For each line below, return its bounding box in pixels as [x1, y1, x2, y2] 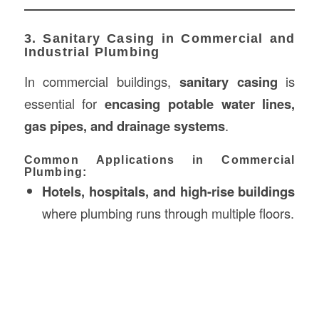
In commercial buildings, [23, 71, 179, 90]
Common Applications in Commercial [23, 153, 296, 166]
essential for [23, 93, 105, 113]
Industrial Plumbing [23, 44, 160, 59]
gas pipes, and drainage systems [23, 115, 225, 135]
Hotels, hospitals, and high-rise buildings [41, 181, 296, 201]
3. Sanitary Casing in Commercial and [23, 31, 296, 46]
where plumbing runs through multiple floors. [41, 203, 294, 222]
